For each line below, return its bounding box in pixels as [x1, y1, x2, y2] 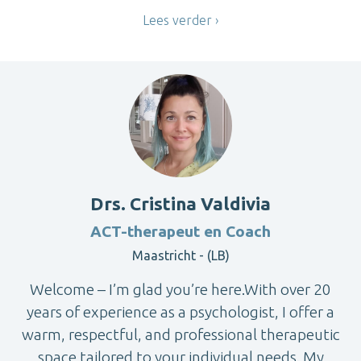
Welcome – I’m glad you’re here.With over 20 [30, 280, 331, 298]
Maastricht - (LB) [131, 247, 230, 263]
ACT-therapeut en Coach [90, 222, 271, 240]
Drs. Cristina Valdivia [90, 193, 271, 214]
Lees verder [143, 13, 212, 28]
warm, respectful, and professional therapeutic [21, 325, 340, 343]
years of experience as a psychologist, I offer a [27, 302, 334, 321]
